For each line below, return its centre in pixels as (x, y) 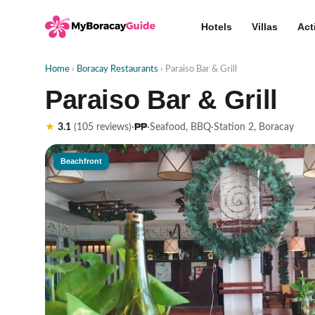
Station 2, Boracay (254, 127)
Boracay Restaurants (117, 69)
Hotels (217, 26)
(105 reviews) (101, 127)
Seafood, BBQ (180, 127)
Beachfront (81, 161)
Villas (265, 26)
